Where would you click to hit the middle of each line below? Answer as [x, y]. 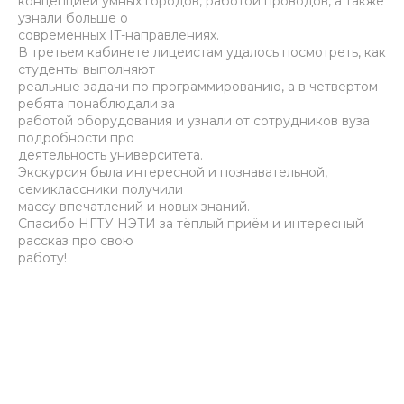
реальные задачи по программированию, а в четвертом [198, 87]
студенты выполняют [87, 69]
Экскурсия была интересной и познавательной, [173, 172]
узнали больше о [73, 18]
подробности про [76, 138]
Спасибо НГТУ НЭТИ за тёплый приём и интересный [191, 224]
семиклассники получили [101, 189]
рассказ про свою [76, 241]
